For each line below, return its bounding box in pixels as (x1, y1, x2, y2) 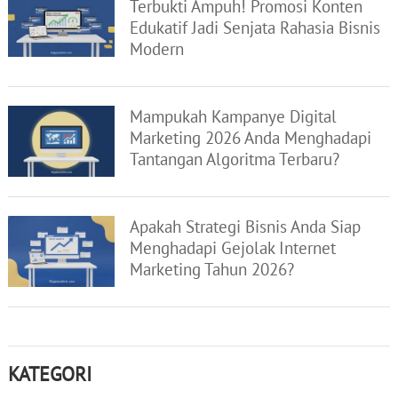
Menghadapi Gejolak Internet (130, 236, 337, 259)
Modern (130, 37, 185, 60)
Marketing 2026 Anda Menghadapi (130, 126, 372, 149)
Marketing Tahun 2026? (130, 258, 295, 281)
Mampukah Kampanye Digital (130, 105, 338, 128)
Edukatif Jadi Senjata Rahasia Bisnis (130, 16, 381, 39)
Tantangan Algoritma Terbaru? (130, 147, 340, 171)
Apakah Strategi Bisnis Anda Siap (130, 215, 362, 238)
